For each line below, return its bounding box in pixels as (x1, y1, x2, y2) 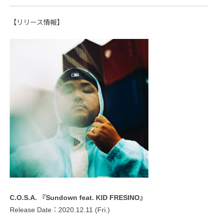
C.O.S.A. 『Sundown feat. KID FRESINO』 (10, 193, 146, 201)
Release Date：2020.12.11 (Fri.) (10, 205, 110, 214)
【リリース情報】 (10, 18, 64, 26)
